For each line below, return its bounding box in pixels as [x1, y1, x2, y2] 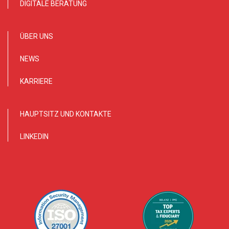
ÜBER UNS [20, 32, 53, 40]
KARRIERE [20, 77, 53, 85]
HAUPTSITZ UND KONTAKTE [20, 110, 111, 118]
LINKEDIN [20, 132, 49, 141]
